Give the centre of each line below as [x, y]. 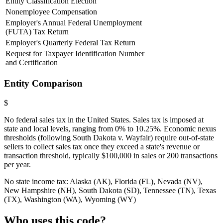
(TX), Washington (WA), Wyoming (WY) [70, 199]
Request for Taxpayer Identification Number [75, 54]
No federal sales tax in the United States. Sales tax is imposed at [104, 119]
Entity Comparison [43, 84]
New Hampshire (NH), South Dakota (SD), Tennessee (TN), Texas [110, 190]
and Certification [32, 63]
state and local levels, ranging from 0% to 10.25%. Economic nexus [110, 128]
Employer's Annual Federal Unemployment [74, 23]
